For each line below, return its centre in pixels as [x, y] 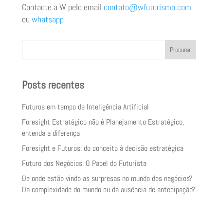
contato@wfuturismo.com [147, 7]
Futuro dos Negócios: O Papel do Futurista [84, 163]
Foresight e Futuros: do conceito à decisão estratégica [102, 148]
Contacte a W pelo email [63, 7]
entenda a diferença [51, 133]
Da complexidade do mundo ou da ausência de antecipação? [108, 190]
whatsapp [47, 19]
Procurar [181, 50]
